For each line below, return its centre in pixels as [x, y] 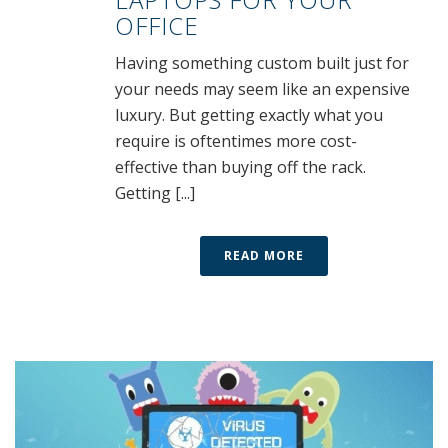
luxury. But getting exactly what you [249, 115]
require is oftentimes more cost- [236, 141]
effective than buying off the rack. [240, 167]
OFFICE [157, 26]
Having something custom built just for [262, 63]
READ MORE [264, 256]
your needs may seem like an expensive [262, 89]
